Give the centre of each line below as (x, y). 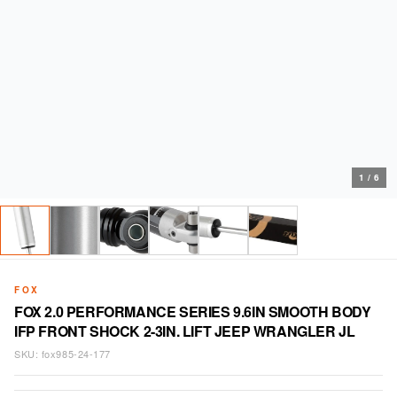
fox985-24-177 (76, 354)
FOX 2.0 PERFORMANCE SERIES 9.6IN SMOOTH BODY (193, 312)
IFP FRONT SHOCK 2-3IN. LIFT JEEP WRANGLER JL (185, 331)
